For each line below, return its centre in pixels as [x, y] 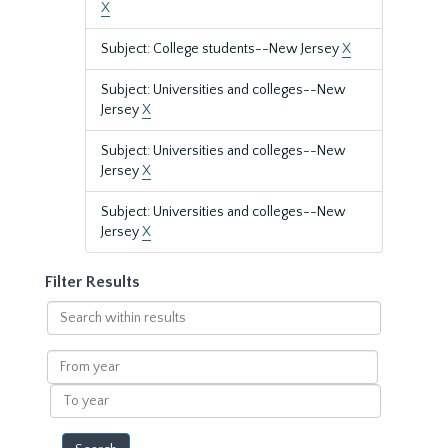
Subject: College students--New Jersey [221, 49]
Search [67, 310]
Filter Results [92, 282]
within [66, 330]
